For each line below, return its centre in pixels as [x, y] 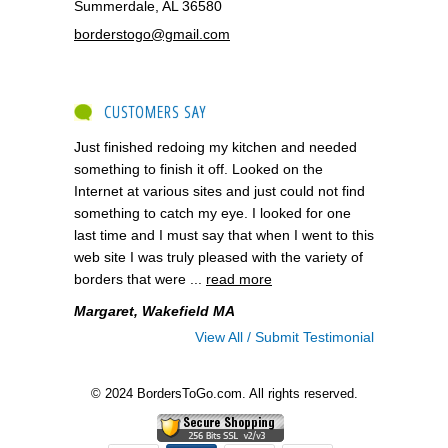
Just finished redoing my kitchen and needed [215, 146]
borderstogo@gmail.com [152, 33]
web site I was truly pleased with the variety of [218, 256]
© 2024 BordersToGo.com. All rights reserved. [224, 393]
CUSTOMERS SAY [155, 111]
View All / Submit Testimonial [284, 336]
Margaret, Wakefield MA [154, 310]
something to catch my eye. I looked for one [212, 212]
